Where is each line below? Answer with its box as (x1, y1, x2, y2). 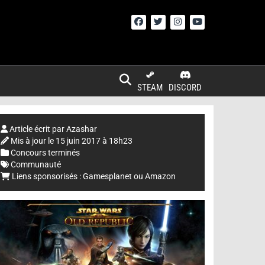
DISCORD (169, 82, 202, 93)
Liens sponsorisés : (10, 172, 83, 181)
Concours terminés (11, 148, 80, 157)
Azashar (66, 124, 97, 134)
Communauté (11, 160, 61, 169)
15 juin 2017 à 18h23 (56, 136, 132, 146)
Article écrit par (8, 124, 66, 134)
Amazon (145, 172, 176, 181)
